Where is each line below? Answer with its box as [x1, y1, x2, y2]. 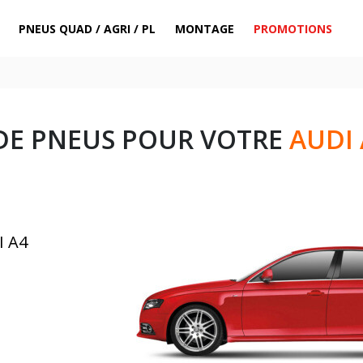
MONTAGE [175, 20, 235, 36]
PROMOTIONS [254, 20, 333, 36]
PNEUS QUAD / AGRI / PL [19, 20, 156, 36]
